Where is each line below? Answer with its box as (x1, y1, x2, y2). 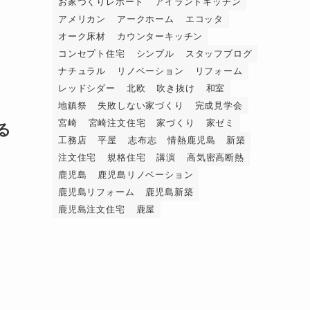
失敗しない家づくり (98, 100, 184, 111)
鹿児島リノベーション (98, 169, 194, 180)
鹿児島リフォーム (58, 186, 135, 197)
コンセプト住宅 (58, 48, 125, 59)
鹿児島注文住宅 (58, 203, 125, 215)
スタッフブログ (185, 48, 253, 59)
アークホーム (117, 13, 174, 24)
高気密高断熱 (187, 152, 244, 163)
